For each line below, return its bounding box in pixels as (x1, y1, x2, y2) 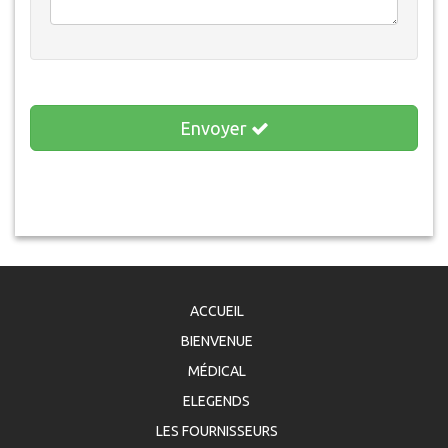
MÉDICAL (187, 363, 246, 379)
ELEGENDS (183, 393, 250, 409)
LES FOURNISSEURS (155, 423, 278, 439)
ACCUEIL (189, 303, 244, 319)
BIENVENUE (180, 333, 253, 349)
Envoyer (179, 118, 251, 138)
